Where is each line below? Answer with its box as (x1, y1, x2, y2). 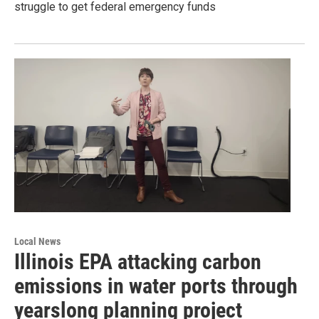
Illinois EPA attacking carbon (14, 249, 261, 275)
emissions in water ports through (14, 273, 298, 299)
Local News (14, 236, 61, 248)
